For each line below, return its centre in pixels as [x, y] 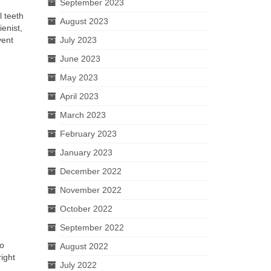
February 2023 [88, 134]
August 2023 [84, 21]
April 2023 [79, 96]
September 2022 [92, 227]
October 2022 [86, 209]
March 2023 [83, 115]
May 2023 [79, 77]
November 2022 [90, 190]
